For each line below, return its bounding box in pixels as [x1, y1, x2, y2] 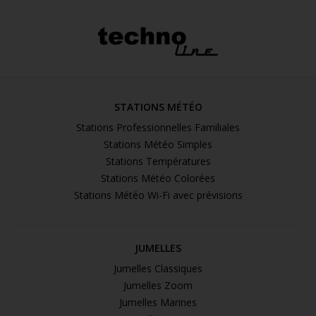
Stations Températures [105, 154, 211, 168]
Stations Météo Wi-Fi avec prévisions [73, 188, 243, 202]
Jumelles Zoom [123, 278, 193, 292]
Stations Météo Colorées [101, 171, 215, 185]
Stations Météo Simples [104, 137, 212, 151]
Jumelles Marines [119, 295, 197, 309]
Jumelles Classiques [114, 261, 202, 275]
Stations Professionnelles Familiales [76, 120, 240, 134]
